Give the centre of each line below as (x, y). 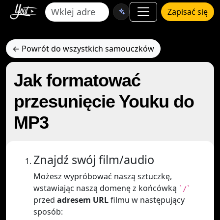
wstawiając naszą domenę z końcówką (106, 188)
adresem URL (83, 200)
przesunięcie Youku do (104, 101)
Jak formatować (77, 80)
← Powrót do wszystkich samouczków (83, 49)
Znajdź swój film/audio (94, 160)
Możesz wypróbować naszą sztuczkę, (103, 176)
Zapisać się (188, 12)
